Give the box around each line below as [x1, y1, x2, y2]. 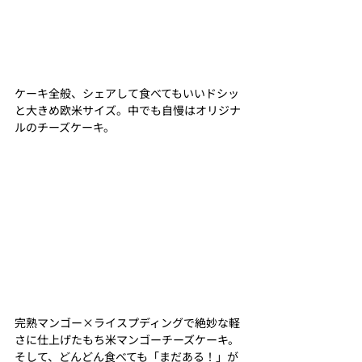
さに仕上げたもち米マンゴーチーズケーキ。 [15, 331, 239, 348]
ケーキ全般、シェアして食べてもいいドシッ [15, 84, 239, 101]
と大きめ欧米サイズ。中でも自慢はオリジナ [15, 101, 241, 118]
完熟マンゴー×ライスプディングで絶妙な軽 [15, 314, 240, 331]
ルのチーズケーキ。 [15, 118, 115, 135]
